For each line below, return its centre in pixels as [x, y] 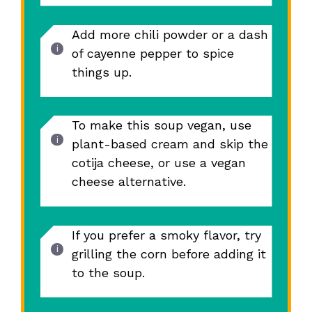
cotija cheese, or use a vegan [158, 163]
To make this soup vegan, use [161, 125]
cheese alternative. [128, 182]
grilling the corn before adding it [169, 253]
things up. [101, 72]
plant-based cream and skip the [170, 144]
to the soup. [108, 272]
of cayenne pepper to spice [153, 53]
